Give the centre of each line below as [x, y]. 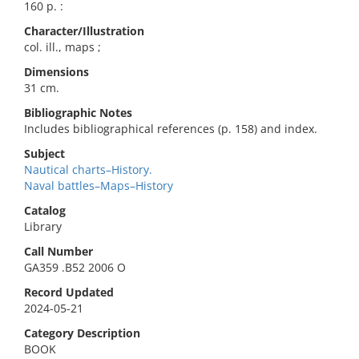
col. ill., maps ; [63, 47]
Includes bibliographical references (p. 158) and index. [171, 129]
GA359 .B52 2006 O [75, 267]
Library [43, 226]
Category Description [82, 333]
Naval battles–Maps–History [99, 186]
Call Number [58, 251]
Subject [44, 153]
